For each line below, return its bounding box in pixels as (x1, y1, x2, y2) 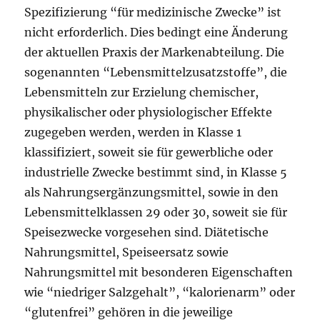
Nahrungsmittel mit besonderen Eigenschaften (24, 265, 294, 279)
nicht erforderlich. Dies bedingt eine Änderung (24, 25, 289, 39)
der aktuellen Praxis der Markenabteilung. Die (24, 45, 285, 59)
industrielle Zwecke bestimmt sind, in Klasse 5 (24, 165, 288, 179)
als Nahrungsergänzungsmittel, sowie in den (24, 185, 279, 199)
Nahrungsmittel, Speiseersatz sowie (24, 245, 229, 259)
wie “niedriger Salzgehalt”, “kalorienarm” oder (24, 285, 296, 299)
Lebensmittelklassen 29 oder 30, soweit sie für (24, 205, 288, 219)
